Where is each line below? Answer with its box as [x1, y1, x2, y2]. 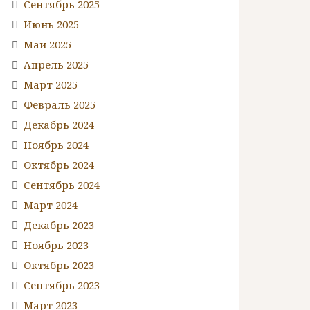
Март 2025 [24, 77, 77, 91]
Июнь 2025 [24, 17, 79, 31]
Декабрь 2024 [24, 117, 94, 131]
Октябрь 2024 [24, 157, 94, 172]
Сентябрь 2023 [24, 277, 100, 292]
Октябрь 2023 [24, 257, 94, 272]
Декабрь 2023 [24, 217, 94, 232]
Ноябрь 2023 [24, 237, 89, 252]
